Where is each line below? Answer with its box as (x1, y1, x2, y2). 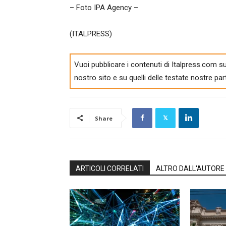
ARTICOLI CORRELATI (76, 164, 144, 173)
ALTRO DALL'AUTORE (156, 164, 224, 173)
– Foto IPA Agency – (70, 3, 138, 12)
